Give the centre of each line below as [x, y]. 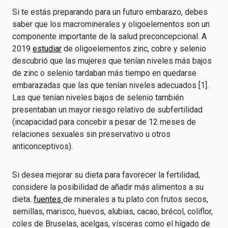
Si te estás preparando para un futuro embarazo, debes [110, 12]
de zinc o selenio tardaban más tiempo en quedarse [104, 73]
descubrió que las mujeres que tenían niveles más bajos [112, 61]
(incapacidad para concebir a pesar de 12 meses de [104, 122]
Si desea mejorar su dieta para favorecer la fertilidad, [106, 175]
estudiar [47, 49]
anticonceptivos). [42, 146]
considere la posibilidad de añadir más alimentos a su [108, 187]
